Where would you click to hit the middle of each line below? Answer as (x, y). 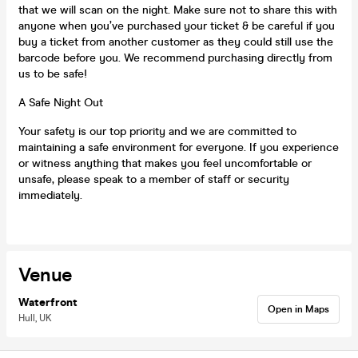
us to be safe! (53, 74)
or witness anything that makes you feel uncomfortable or (165, 163)
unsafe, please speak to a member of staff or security (154, 179)
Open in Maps (298, 309)
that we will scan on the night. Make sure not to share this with (178, 10)
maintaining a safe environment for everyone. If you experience (179, 147)
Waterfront (48, 302)
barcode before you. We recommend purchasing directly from (175, 58)
